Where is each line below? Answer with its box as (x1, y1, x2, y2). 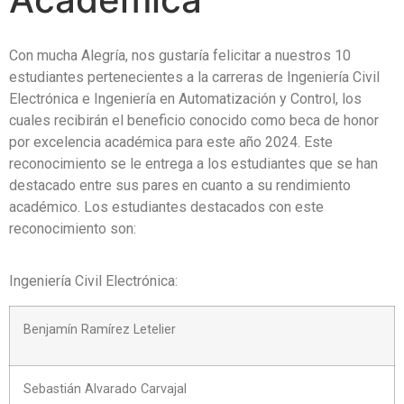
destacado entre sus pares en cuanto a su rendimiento (9, 176, 351, 194)
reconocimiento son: (9, 219, 136, 237)
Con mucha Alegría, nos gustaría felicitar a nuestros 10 (9, 46, 351, 64)
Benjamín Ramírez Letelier (23, 321, 176, 337)
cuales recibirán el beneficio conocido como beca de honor (9, 111, 379, 129)
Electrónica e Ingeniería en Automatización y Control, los (9, 89, 362, 107)
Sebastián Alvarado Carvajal (23, 381, 187, 397)
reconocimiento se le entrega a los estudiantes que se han (9, 154, 378, 172)
